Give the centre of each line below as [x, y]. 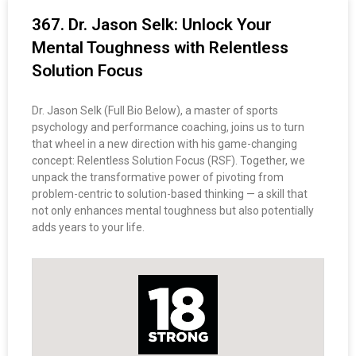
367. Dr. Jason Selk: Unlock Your [152, 25]
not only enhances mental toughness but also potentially [173, 211]
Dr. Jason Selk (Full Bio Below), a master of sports [155, 111]
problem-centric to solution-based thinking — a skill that [170, 194]
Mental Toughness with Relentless [160, 48]
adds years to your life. [88, 228]
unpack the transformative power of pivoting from [158, 178]
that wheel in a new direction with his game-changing [164, 144]
